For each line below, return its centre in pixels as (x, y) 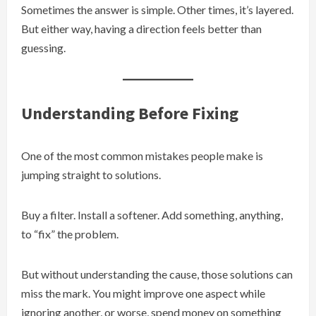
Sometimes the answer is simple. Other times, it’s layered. (157, 10)
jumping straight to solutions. (91, 175)
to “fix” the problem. (70, 234)
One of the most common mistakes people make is (142, 156)
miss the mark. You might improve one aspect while (143, 293)
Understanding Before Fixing (130, 114)
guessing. (43, 48)
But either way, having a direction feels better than (141, 29)
